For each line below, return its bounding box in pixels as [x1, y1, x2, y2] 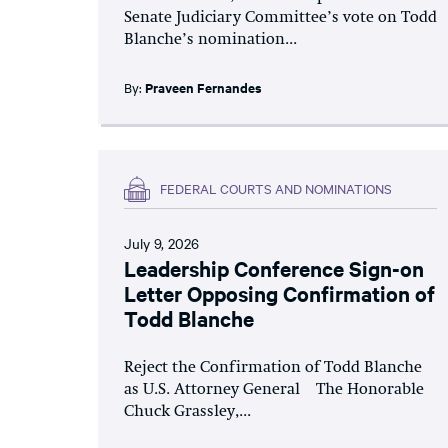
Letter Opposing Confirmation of [124, 278, 435, 307]
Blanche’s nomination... [124, 31, 297, 48]
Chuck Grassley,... [124, 403, 251, 420]
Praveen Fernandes [145, 77, 262, 97]
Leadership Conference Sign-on [124, 253, 424, 282]
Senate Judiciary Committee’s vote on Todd [124, 9, 437, 26]
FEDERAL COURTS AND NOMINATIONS [160, 179, 392, 197]
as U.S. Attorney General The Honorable [124, 381, 424, 398]
